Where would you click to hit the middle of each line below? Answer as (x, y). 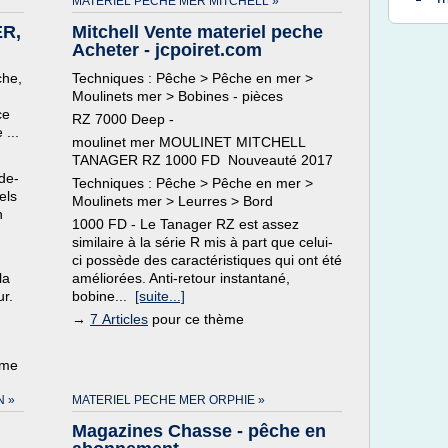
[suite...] (160, 296)
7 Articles (119, 319)
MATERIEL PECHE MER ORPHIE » (168, 400)
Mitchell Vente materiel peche (197, 32)
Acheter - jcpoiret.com (167, 50)
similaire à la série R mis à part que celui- (202, 242)
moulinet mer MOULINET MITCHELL (188, 142)
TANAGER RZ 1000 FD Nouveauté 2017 (202, 160)
